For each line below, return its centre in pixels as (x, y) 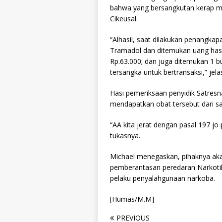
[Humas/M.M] (132, 199)
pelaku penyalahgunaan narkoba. (163, 178)
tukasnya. (125, 135)
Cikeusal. (124, 18)
